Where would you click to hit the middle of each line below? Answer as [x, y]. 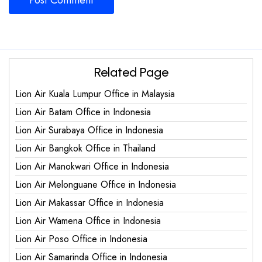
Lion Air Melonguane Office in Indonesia [96, 184]
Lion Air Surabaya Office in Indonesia [89, 130]
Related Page [131, 72]
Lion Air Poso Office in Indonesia [81, 239]
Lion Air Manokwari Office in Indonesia [92, 166]
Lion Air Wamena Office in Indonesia [88, 220]
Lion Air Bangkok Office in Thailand [85, 148]
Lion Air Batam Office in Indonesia [83, 112]
